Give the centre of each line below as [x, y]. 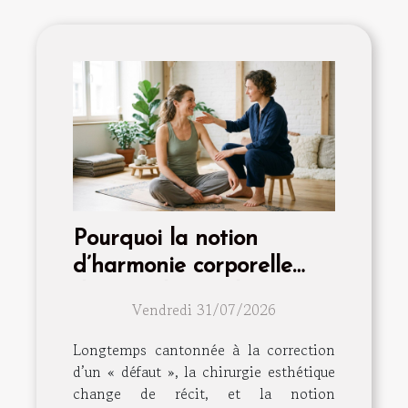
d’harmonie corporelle [183, 266]
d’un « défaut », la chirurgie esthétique [204, 371]
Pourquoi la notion [165, 239]
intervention [133, 321]
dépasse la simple [163, 293]
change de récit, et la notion [204, 393]
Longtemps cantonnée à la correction [204, 349]
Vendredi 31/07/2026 [204, 309]
